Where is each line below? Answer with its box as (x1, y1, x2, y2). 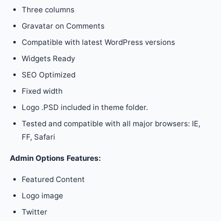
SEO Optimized (22, 70, 75, 79)
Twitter (22, 207, 47, 217)
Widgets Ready (22, 54, 75, 63)
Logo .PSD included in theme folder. (22, 103, 148, 112)
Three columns (22, 5, 74, 14)
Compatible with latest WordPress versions (22, 37, 175, 47)
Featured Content (22, 175, 85, 184)
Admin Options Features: (10, 153, 101, 163)
